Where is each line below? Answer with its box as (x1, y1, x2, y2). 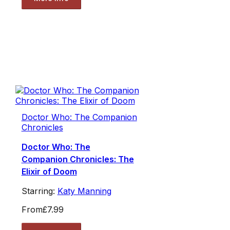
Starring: (21, 186, 57, 197)
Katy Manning (57, 186, 111, 197)
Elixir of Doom (21, 166, 77, 177)
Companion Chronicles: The (21, 154, 134, 165)
